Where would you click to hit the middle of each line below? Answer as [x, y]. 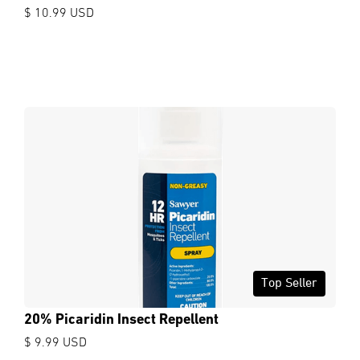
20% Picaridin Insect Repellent [121, 320]
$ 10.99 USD [59, 13]
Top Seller [289, 283]
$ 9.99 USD [55, 343]
